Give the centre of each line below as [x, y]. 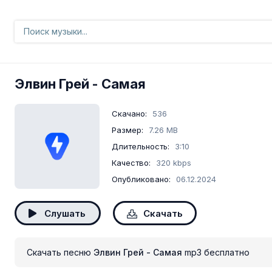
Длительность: [141, 146]
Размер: [127, 130]
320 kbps [174, 163]
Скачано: [129, 114]
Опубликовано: [141, 179]
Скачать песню [60, 252]
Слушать [65, 213]
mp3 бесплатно [216, 252]
